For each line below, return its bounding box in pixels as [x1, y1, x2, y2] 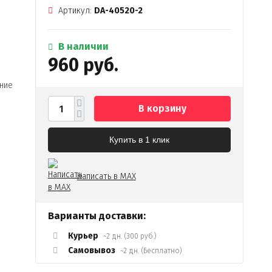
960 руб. [47, 54, 118, 76]
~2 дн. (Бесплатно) [120, 246, 182, 255]
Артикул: [55, 5, 94, 16]
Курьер [66, 231, 100, 241]
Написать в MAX [76, 171, 136, 182]
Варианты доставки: [47, 210, 146, 222]
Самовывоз [66, 245, 117, 256]
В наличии [55, 41, 109, 52]
